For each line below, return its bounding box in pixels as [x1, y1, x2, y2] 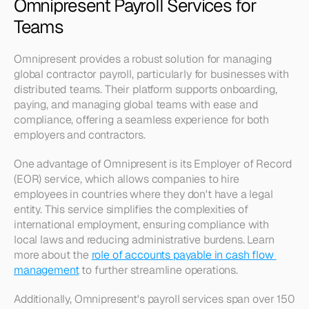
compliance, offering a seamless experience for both [14, 112, 269, 127]
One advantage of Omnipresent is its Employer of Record [14, 157, 292, 171]
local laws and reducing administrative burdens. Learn [14, 232, 275, 247]
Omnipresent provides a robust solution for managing [14, 52, 272, 66]
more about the [14, 248, 92, 262]
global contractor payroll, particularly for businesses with [14, 67, 289, 81]
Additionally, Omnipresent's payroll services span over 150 [14, 292, 295, 306]
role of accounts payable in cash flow [91, 248, 274, 262]
